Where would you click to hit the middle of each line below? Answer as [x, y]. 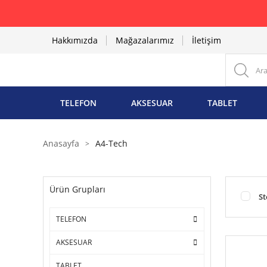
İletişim [207, 40]
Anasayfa [61, 143]
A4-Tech [111, 143]
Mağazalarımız [145, 40]
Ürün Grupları [77, 189]
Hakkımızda [75, 40]
